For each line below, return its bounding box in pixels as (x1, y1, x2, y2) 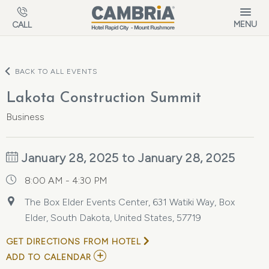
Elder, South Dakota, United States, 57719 (25, 212, 201, 223)
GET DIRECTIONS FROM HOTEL (6, 237, 141, 247)
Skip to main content (12, 3, 101, 14)
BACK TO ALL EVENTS (15, 67, 98, 76)
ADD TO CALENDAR (6, 252, 91, 262)
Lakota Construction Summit (6, 91, 201, 106)
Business (6, 111, 44, 122)
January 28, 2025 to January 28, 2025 (18, 151, 235, 165)
